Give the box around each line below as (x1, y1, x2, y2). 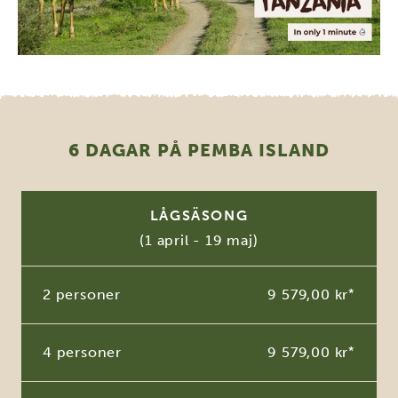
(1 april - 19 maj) (139, 232, 259, 250)
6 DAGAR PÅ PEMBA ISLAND (68, 139, 330, 162)
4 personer (43, 344, 122, 362)
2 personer (43, 286, 121, 304)
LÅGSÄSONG (149, 207, 249, 225)
